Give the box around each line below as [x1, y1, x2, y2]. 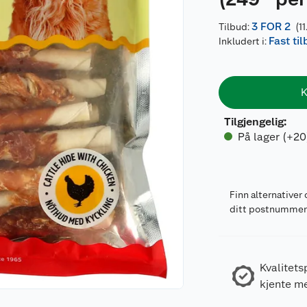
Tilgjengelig [224, 115, 284, 128]
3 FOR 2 [251, 20, 291, 33]
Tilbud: [219, 21, 252, 32]
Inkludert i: [219, 36, 269, 47]
